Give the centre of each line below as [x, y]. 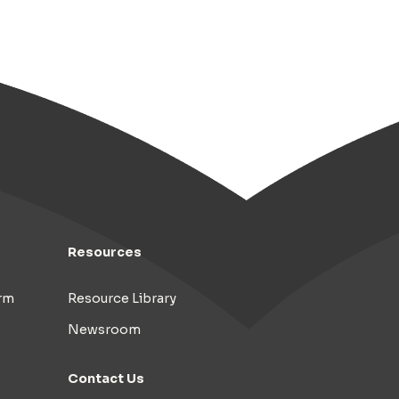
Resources [105, 252]
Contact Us [106, 378]
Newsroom [104, 329]
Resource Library [122, 298]
